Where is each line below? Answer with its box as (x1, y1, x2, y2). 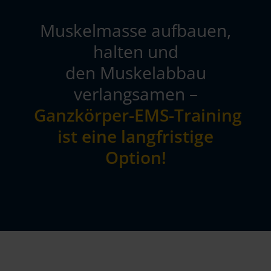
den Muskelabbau (65, 60, 206, 84)
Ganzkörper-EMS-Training (29, 103, 242, 126)
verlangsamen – (73, 82, 198, 105)
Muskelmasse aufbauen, (40, 18, 231, 42)
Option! (105, 145, 166, 169)
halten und (93, 39, 178, 63)
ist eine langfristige (57, 124, 214, 148)
